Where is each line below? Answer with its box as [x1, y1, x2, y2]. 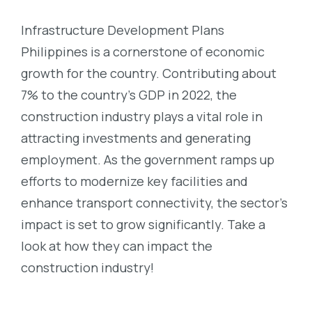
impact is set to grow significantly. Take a [21, 215, 265, 233]
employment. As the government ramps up [21, 150, 274, 168]
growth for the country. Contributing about [21, 64, 276, 81]
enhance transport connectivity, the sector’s [21, 194, 288, 211]
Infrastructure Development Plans [21, 21, 224, 38]
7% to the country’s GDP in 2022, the [21, 86, 237, 103]
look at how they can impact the [21, 237, 212, 254]
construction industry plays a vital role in [21, 107, 263, 125]
